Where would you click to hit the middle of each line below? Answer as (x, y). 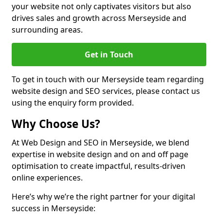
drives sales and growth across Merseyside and (99, 18)
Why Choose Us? (56, 124)
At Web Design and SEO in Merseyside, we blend (100, 143)
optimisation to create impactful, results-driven (99, 166)
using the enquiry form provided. (73, 103)
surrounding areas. (47, 30)
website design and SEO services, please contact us (106, 91)
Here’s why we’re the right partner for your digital (103, 197)
